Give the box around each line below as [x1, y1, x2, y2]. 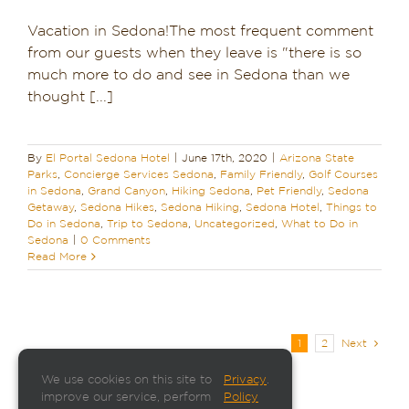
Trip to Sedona [107, 217, 188, 229]
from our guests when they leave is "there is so [27, 45, 362, 60]
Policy [224, 392, 258, 404]
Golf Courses [309, 168, 378, 180]
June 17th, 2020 [182, 152, 267, 163]
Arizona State [279, 152, 354, 163]
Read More [27, 250, 87, 262]
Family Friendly [220, 168, 302, 180]
